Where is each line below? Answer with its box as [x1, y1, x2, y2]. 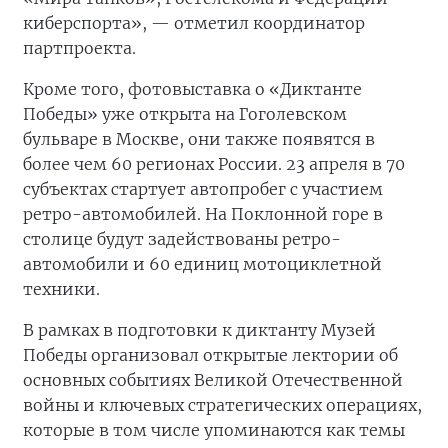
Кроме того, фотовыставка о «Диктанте [23, 79, 362, 99]
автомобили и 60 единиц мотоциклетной [23, 254, 382, 274]
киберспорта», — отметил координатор [23, 13, 365, 33]
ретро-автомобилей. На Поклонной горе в [23, 204, 383, 224]
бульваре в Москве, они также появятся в [23, 129, 375, 149]
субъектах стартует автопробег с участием [23, 179, 383, 199]
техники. [23, 279, 100, 299]
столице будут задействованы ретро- [23, 229, 341, 249]
